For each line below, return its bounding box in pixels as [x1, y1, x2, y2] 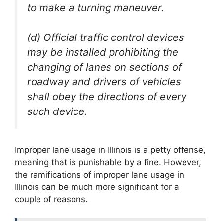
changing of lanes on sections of [27, 61, 182, 74]
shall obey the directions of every [27, 90, 186, 103]
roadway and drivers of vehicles [27, 75, 181, 88]
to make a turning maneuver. [27, 1, 164, 14]
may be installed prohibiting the [27, 46, 178, 59]
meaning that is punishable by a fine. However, [15, 157, 201, 167]
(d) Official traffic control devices [27, 31, 184, 44]
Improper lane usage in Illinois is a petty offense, [15, 145, 206, 155]
